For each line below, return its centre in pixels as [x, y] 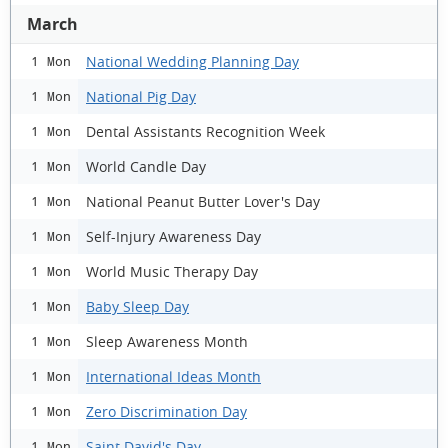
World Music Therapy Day [172, 271]
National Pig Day [141, 96]
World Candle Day [146, 166]
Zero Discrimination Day [166, 411]
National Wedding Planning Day [192, 61]
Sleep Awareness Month [167, 341]
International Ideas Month [173, 376]
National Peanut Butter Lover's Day [203, 201]
